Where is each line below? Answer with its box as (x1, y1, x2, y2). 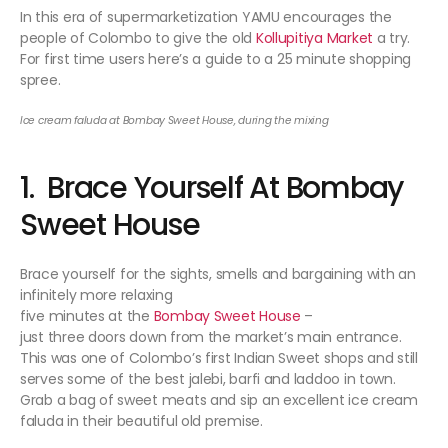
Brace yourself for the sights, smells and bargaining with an (20, 264, 416, 285)
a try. (372, 28, 411, 49)
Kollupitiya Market (255, 28, 373, 49)
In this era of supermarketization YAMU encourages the (20, 7, 392, 28)
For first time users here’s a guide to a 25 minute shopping (20, 49, 412, 70)
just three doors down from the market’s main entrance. (20, 327, 402, 348)
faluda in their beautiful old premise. (20, 411, 263, 432)
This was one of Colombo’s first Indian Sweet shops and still (20, 348, 418, 369)
